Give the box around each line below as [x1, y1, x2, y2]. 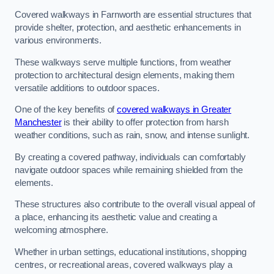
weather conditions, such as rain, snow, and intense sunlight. [15, 130, 250, 141]
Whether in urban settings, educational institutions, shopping [15, 247, 247, 257]
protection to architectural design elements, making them [15, 70, 235, 80]
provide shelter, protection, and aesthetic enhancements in [15, 23, 241, 33]
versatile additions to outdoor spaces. [15, 83, 160, 93]
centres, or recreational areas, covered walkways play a [15, 260, 233, 270]
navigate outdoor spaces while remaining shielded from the [15, 165, 243, 175]
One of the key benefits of [15, 105, 117, 115]
